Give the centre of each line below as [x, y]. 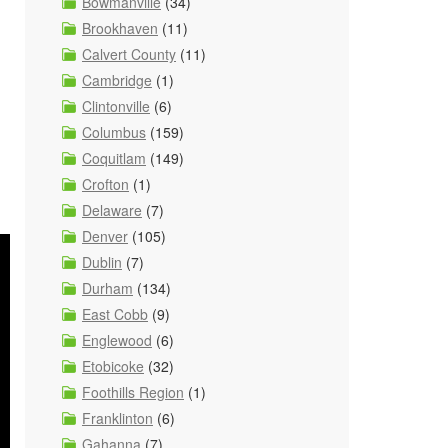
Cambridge [117, 80]
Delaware [112, 210]
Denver [105, 236]
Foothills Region [133, 392]
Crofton [105, 184]
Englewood [117, 340]
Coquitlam [114, 158]
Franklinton [117, 418]
